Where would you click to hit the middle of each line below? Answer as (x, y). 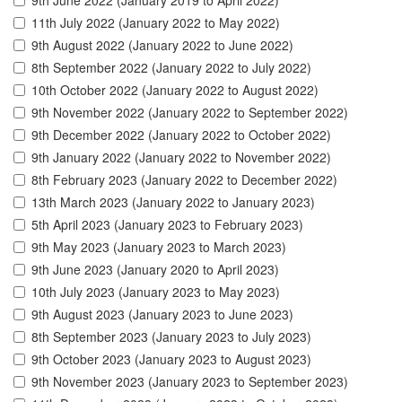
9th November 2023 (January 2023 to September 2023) (190, 382)
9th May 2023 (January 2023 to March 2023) (159, 247)
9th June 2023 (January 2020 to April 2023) (155, 270)
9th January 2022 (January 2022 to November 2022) (181, 157)
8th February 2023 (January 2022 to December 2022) (184, 180)
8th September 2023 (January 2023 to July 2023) (171, 337)
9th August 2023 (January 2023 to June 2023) (162, 315)
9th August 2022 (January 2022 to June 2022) (162, 45)
